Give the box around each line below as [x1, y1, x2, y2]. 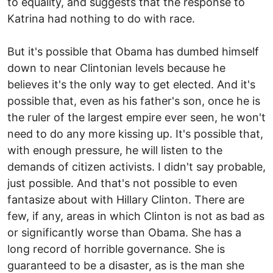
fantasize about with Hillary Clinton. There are [7, 193, 244, 206]
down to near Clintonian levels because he [7, 61, 225, 74]
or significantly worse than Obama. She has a [7, 225, 241, 239]
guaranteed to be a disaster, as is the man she [7, 258, 244, 272]
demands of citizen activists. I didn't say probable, [7, 160, 266, 173]
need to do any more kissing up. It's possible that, [7, 127, 263, 140]
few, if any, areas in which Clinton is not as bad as [7, 209, 264, 222]
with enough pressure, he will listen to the [7, 143, 222, 157]
